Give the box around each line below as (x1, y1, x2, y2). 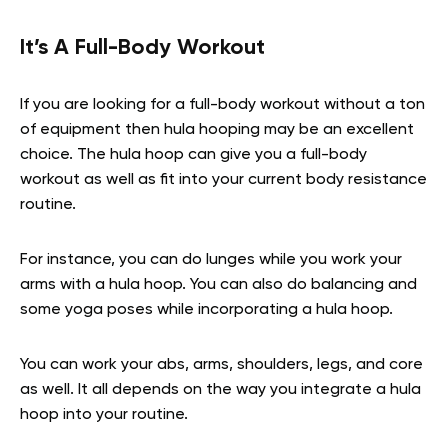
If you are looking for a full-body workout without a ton (20, 96, 425, 113)
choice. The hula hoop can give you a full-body (20, 146, 367, 163)
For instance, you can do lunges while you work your (20, 251, 402, 268)
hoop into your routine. (20, 406, 188, 423)
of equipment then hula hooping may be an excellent (20, 121, 414, 138)
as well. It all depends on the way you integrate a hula (20, 381, 421, 398)
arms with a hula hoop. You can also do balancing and (20, 276, 417, 293)
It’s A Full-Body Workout (20, 36, 265, 59)
